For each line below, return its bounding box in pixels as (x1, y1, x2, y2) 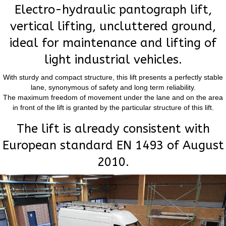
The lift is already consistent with (16, 122, 210, 136)
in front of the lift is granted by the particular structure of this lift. (12, 103, 214, 112)
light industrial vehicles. (44, 52, 182, 67)
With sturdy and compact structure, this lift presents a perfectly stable (3, 73, 223, 82)
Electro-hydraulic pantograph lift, (14, 3, 212, 17)
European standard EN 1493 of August (2, 138, 224, 153)
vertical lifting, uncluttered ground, (10, 19, 216, 34)
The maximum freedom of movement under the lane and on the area (3, 93, 223, 102)
